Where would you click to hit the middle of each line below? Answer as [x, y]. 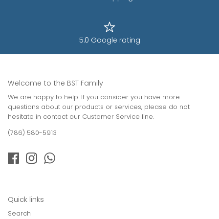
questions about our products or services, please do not [99, 107]
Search [19, 213]
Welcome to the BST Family [55, 83]
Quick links [26, 199]
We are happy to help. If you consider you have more [94, 97]
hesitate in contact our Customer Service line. [81, 116]
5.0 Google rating [109, 40]
